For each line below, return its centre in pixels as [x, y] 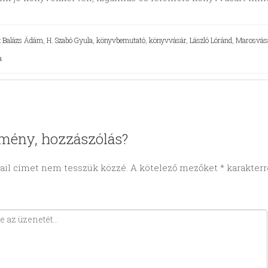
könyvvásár [167, 40]
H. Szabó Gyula [69, 40]
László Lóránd [211, 40]
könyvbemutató [121, 40]
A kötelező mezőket [175, 168]
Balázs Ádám [22, 40]
